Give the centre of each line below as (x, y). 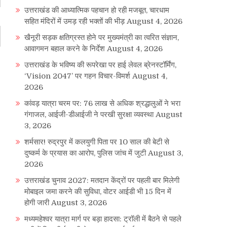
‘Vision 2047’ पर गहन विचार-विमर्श (77, 76)
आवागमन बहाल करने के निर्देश (65, 49)
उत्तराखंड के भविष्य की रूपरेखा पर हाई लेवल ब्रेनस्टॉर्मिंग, (100, 65)
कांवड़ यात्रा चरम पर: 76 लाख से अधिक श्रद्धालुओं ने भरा (102, 104)
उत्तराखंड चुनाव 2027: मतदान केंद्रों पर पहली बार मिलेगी (102, 181)
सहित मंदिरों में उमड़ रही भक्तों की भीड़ (74, 22)
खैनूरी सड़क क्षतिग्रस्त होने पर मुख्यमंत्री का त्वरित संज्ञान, (102, 38)
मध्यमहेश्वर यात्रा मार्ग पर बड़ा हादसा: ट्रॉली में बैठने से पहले (103, 219)
